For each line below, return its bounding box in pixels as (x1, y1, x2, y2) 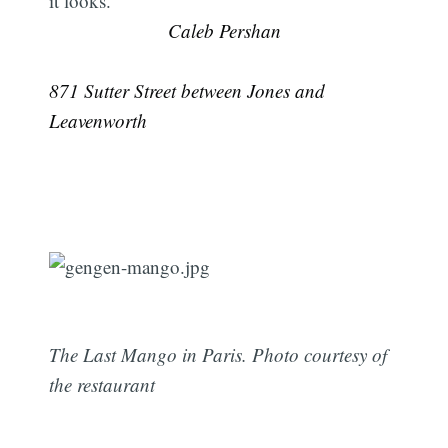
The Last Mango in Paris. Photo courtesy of (49, 342, 388, 368)
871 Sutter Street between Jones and (49, 78, 326, 104)
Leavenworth (49, 108, 148, 134)
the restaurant (49, 372, 156, 398)
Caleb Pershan (167, 18, 281, 44)
